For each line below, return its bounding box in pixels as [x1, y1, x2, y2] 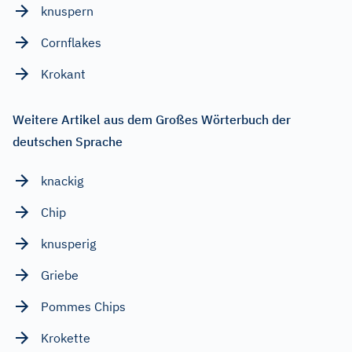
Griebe [41, 266, 79, 283]
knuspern [41, 2, 93, 19]
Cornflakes [41, 34, 101, 50]
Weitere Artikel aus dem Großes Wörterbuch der [13, 111, 291, 127]
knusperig [41, 235, 96, 251]
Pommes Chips [41, 298, 126, 314]
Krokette [41, 329, 90, 346]
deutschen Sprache [13, 133, 123, 149]
